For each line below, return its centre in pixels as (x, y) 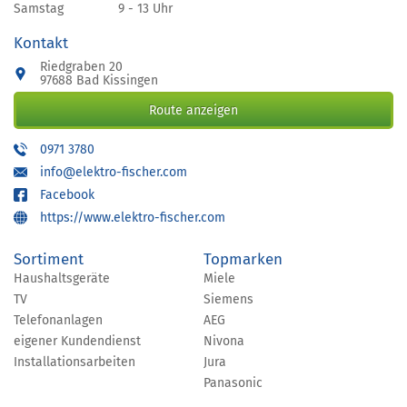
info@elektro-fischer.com (114, 172)
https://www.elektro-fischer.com (133, 218)
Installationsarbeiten (74, 362)
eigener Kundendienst (77, 341)
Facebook (67, 195)
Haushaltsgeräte (62, 278)
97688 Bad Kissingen (99, 80)
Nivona (224, 341)
